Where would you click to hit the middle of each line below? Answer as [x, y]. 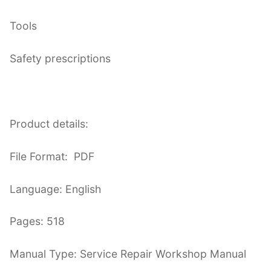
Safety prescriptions [60, 58]
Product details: [49, 123]
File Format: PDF [52, 156]
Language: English [55, 189]
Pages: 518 [37, 221]
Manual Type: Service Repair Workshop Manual [128, 254]
